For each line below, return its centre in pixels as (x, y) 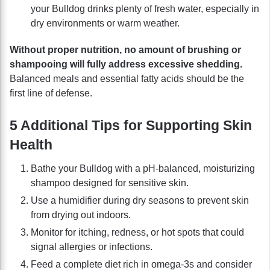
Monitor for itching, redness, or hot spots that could (137, 232)
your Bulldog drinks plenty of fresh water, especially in (145, 9)
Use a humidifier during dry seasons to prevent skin (140, 200)
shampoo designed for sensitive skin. (110, 183)
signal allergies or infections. (92, 246)
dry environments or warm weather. (105, 24)
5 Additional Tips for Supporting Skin (131, 126)
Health (31, 145)
